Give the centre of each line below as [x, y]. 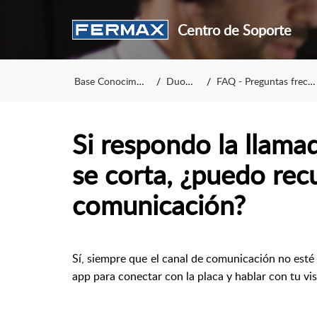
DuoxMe [175, 81]
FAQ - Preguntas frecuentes [262, 81]
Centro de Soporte [234, 30]
